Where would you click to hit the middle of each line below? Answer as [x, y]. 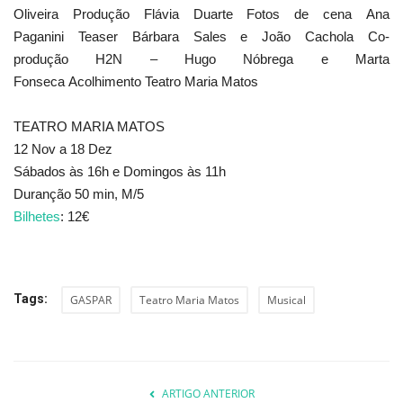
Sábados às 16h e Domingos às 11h [120, 171]
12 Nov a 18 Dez [63, 148]
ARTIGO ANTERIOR [208, 393]
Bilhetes [37, 216]
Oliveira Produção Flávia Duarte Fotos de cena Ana [201, 13]
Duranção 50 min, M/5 [79, 193]
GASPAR [91, 300]
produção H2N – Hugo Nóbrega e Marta [201, 58]
